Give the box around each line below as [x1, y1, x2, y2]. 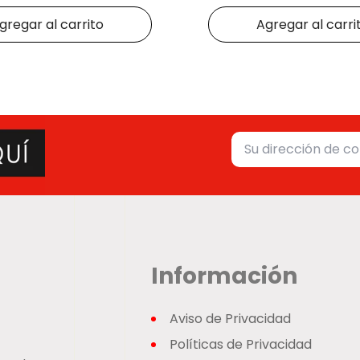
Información [151, 260, 298, 292]
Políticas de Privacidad [170, 335, 313, 354]
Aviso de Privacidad [170, 309, 292, 329]
